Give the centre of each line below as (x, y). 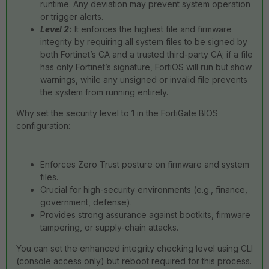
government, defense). (86, 202)
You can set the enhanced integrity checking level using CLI (134, 248)
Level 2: (56, 29)
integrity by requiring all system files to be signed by (144, 42)
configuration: (43, 126)
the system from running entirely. (104, 92)
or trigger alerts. (72, 17)
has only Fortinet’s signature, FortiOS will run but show (146, 67)
